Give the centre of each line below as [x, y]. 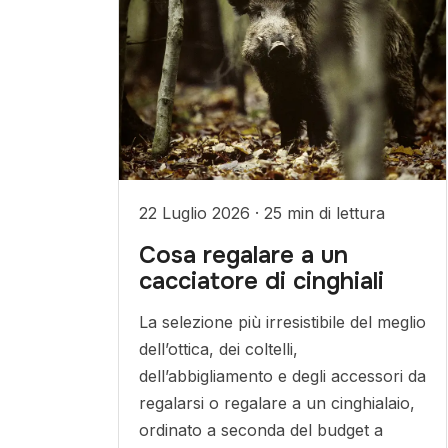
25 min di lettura [324, 213]
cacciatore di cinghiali [261, 281]
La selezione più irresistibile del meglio [282, 322]
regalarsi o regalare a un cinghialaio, [276, 403]
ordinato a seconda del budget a [260, 430]
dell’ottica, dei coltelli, [218, 349]
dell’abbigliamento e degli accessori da [282, 376]
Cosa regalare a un [243, 255]
